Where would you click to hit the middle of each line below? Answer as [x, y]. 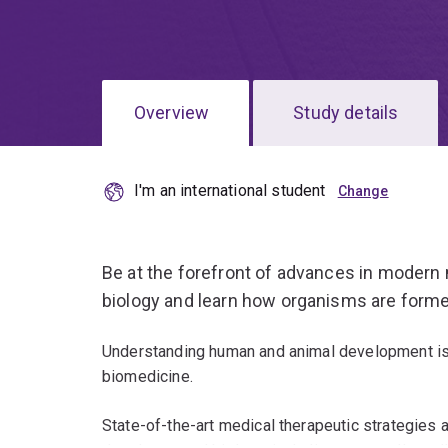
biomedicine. [147, 377]
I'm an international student [230, 191]
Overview [172, 113]
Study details [346, 113]
